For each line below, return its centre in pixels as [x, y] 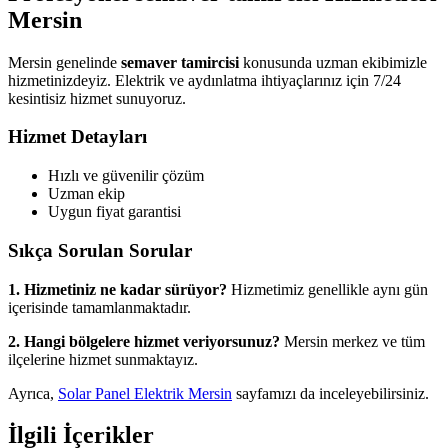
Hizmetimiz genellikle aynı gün [327, 289]
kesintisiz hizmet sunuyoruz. [97, 98]
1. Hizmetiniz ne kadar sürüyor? [117, 289]
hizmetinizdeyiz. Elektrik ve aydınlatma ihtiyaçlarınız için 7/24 [204, 80]
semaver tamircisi [180, 62]
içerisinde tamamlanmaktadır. [99, 307]
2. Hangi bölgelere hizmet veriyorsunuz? [144, 341]
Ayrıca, [33, 393]
